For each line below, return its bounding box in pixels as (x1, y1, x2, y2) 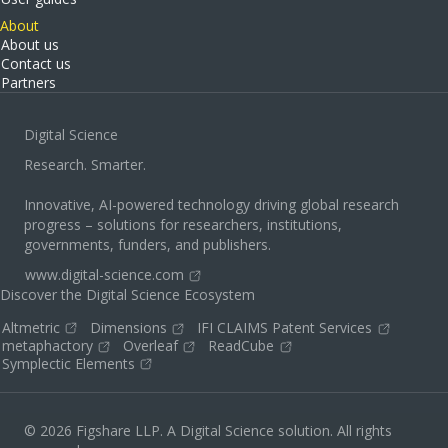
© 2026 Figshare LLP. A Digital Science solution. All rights (24, 421, 392, 441)
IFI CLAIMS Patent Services (197, 318, 373, 338)
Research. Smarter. (24, 155, 146, 174)
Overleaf (123, 335, 179, 355)
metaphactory (2, 335, 93, 355)
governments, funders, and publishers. (24, 235, 271, 254)
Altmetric (2, 317, 60, 337)
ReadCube (208, 335, 275, 355)
